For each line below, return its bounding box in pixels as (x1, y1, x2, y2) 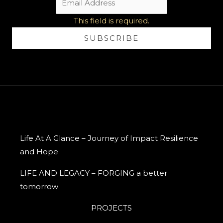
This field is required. (74, 15, 149, 25)
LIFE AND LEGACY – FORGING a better (20, 168, 167, 178)
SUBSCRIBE (84, 33, 139, 43)
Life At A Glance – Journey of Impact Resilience (20, 133, 198, 143)
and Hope (20, 146, 58, 156)
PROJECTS (91, 203, 132, 213)
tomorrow (20, 181, 58, 191)
